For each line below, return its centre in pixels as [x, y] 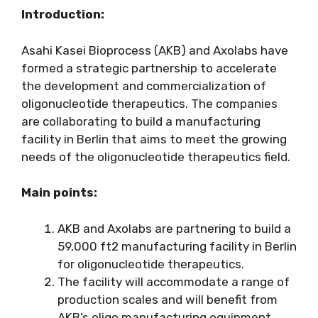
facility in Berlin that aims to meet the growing [154, 139]
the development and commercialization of [144, 86]
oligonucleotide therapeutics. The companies [149, 103]
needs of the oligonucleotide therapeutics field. [156, 157]
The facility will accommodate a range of [174, 281]
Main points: [59, 193]
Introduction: [63, 15]
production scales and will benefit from [168, 299]
